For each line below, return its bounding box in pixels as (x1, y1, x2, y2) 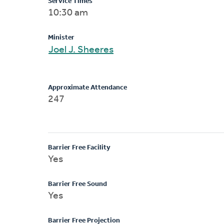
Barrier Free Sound (48, 180, 107, 188)
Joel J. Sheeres (68, 44, 113, 55)
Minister (48, 33, 74, 41)
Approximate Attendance (48, 83, 127, 91)
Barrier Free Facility (48, 143, 110, 151)
